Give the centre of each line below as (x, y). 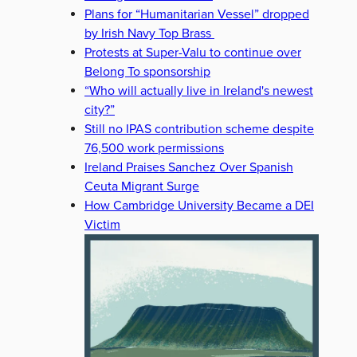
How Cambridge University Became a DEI (199, 206)
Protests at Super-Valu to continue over (193, 53)
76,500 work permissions (154, 148)
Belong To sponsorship (147, 72)
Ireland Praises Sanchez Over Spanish (189, 167)
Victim (102, 225)
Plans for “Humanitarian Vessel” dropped (197, 14)
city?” (100, 110)
